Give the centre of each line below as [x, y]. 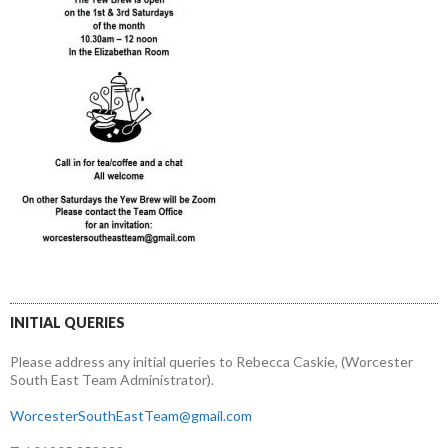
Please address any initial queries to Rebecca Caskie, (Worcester [211, 361]
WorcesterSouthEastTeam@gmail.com [131, 415]
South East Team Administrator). [112, 379]
